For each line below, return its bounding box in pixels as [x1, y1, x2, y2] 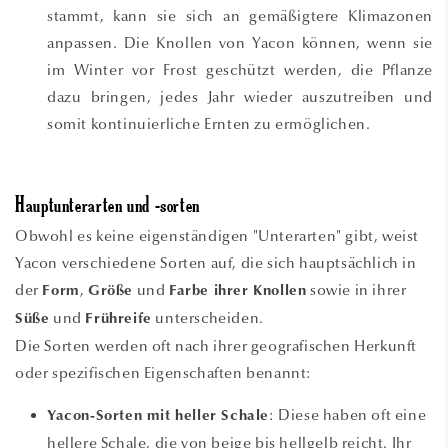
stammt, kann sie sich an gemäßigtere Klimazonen [47, 6, 433, 25]
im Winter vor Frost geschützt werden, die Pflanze [47, 60, 433, 79]
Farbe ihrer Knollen [169, 283, 307, 299]
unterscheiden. [151, 308, 264, 327]
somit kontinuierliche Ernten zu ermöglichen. [47, 114, 371, 133]
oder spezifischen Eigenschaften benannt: [15, 363, 313, 382]
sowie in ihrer [306, 280, 407, 299]
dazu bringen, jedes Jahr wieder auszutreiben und [47, 87, 433, 106]
